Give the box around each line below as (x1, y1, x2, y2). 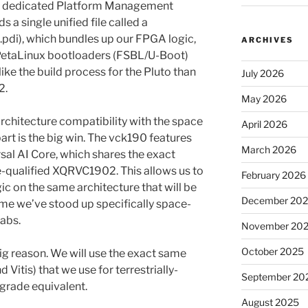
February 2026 (241, 168, 306, 181)
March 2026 (241, 143, 296, 155)
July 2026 (241, 67, 284, 79)
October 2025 (241, 245, 304, 257)
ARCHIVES (241, 34, 294, 45)
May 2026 (241, 92, 287, 104)
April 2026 (241, 118, 287, 130)
